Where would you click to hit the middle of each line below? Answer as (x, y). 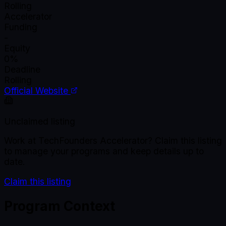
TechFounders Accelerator (93, 141)
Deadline (22, 70)
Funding (21, 27)
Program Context (60, 206)
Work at (21, 141)
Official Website (37, 91)
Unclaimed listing (40, 121)
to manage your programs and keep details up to (104, 151)
